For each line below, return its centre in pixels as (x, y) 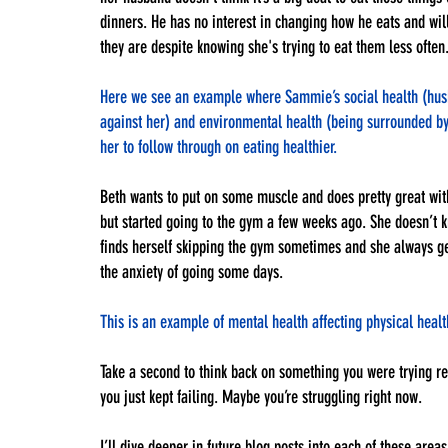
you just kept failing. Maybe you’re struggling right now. (263, 396)
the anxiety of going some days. (191, 271)
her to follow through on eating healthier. (218, 146)
